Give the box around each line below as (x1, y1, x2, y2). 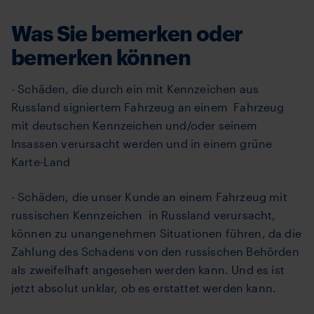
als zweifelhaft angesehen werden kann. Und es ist (11, 263, 285, 276)
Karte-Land (11, 155, 71, 168)
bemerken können (11, 45, 191, 69)
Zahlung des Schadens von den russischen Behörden (11, 245, 299, 258)
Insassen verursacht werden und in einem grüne (11, 137, 273, 150)
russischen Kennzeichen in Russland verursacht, (11, 208, 276, 221)
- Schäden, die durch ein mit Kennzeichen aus (11, 82, 259, 95)
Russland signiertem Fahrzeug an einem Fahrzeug (11, 100, 285, 114)
